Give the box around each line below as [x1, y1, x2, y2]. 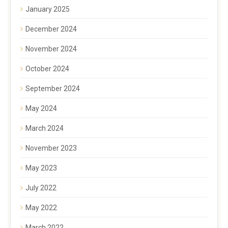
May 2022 [25, 203, 57, 212]
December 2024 [25, 24, 77, 33]
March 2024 [25, 124, 64, 132]
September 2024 [25, 84, 80, 93]
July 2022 [25, 183, 56, 192]
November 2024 [25, 44, 77, 53]
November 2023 [25, 144, 77, 152]
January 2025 [25, 5, 70, 13]
